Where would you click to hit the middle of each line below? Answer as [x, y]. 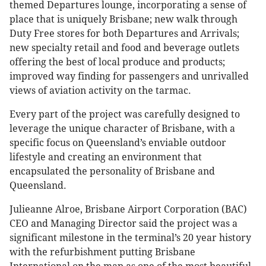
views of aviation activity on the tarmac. [100, 91]
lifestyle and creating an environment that [106, 157]
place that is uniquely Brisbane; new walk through [123, 20]
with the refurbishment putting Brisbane [102, 252]
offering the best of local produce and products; [117, 62]
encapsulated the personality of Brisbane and [112, 172]
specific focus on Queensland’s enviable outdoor [118, 143]
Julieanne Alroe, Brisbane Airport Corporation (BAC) [128, 210]
